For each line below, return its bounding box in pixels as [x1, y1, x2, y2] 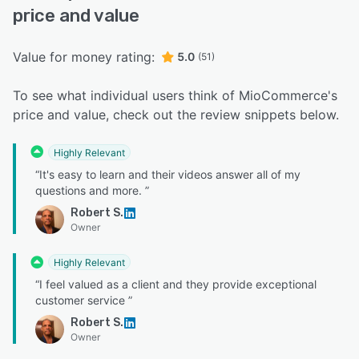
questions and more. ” [35, 184, 149, 198]
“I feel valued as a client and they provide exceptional [35, 277, 317, 292]
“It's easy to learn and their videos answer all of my [35, 167, 301, 182]
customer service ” [35, 293, 132, 308]
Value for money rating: [13, 48, 155, 65]
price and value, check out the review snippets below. [13, 106, 339, 123]
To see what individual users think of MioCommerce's [13, 87, 337, 103]
